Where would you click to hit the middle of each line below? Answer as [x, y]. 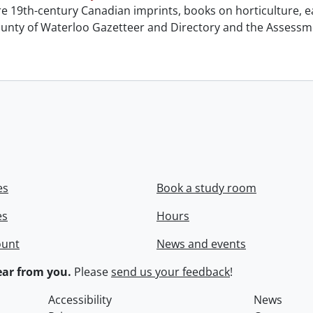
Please [91, 272]
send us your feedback [170, 272]
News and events [201, 244]
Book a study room [206, 188]
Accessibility [80, 300]
